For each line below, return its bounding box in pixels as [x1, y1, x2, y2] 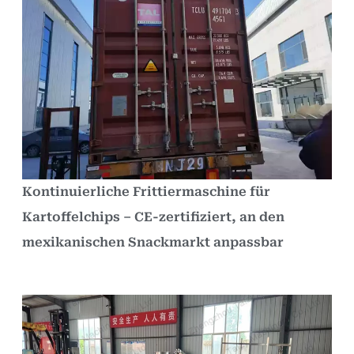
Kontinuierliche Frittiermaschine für [22, 183, 270, 199]
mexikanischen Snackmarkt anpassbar [22, 234, 284, 250]
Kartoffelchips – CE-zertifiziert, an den [22, 209, 284, 224]
